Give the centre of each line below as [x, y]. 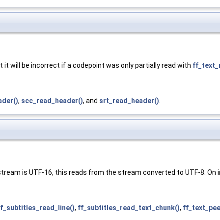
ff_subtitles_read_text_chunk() [129, 208]
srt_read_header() [129, 101]
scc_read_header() [52, 101]
